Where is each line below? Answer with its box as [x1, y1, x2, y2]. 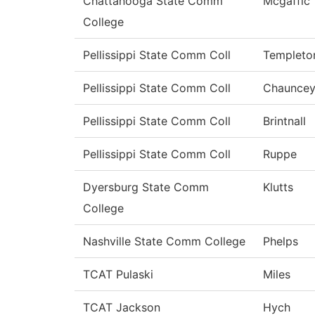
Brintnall [263, 114, 306, 129]
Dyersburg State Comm [83, 180, 209, 195]
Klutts [263, 180, 293, 195]
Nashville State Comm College [83, 234, 245, 249]
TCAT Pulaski [83, 267, 153, 282]
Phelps [263, 234, 298, 249]
